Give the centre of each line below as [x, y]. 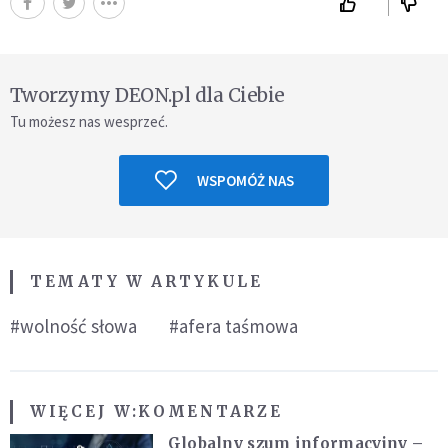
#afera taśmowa [233, 325]
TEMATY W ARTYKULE [146, 281]
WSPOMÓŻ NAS [245, 180]
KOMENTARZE [210, 411]
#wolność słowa [73, 325]
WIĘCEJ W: [84, 411]
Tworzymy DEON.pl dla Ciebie [147, 94]
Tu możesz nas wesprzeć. [89, 121]
